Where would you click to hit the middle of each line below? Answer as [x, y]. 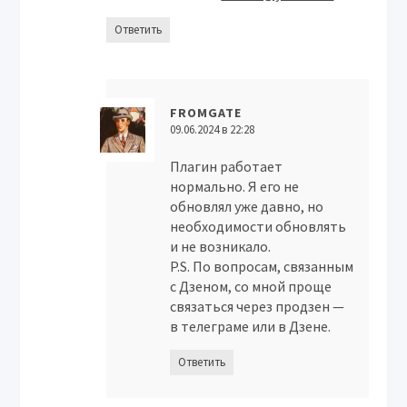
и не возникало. [221, 246]
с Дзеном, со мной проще [251, 286]
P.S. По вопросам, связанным [262, 266]
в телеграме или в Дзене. [251, 326]
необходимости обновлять [258, 226]
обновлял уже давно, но [247, 206]
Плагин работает [227, 166]
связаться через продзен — [258, 306]
